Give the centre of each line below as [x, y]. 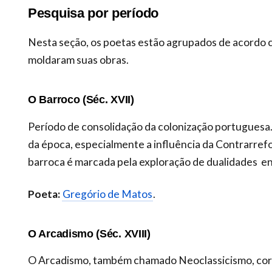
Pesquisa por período [93, 13]
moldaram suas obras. [78, 60]
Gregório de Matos [107, 194]
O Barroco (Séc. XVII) [81, 100]
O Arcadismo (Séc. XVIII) [89, 233]
